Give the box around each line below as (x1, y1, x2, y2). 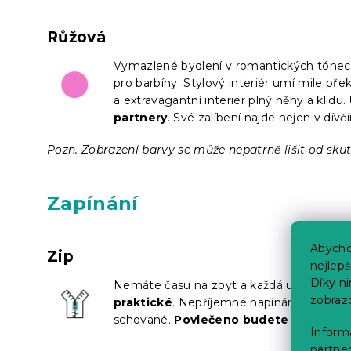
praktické (114, 295, 172, 309)
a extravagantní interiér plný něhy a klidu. (114, 92, 349, 107)
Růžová (47, 27, 106, 46)
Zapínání (47, 191, 139, 215)
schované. (114, 312, 175, 327)
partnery (114, 110, 168, 125)
